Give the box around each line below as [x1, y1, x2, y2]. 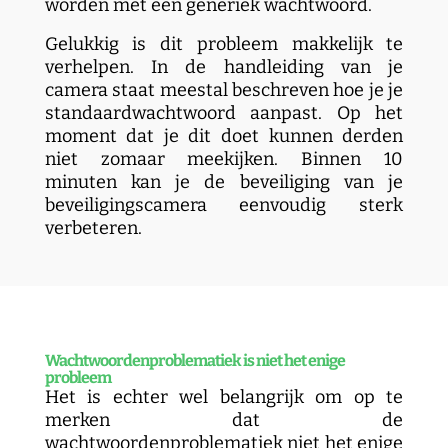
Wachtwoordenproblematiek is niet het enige [44, 351, 345, 370]
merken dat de [44, 409, 404, 431]
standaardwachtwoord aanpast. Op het [44, 102, 404, 124]
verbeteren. [44, 217, 142, 239]
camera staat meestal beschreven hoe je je [44, 79, 404, 101]
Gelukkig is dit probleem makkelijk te [44, 33, 404, 55]
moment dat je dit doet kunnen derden [44, 125, 404, 147]
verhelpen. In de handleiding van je [44, 56, 404, 78]
